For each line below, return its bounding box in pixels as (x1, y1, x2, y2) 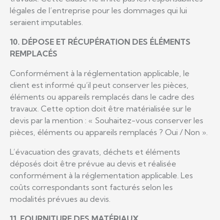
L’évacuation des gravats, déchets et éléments (10, 146, 180, 157)
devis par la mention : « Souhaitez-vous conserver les (10, 115, 203, 125)
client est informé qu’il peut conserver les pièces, (10, 80, 189, 90)
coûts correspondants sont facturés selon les (10, 182, 173, 192)
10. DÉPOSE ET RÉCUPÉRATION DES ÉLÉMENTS (10, 36, 191, 47)
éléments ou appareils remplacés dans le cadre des (10, 91, 194, 102)
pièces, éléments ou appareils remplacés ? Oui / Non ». (10, 127, 208, 137)
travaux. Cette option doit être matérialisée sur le (10, 103, 192, 113)
